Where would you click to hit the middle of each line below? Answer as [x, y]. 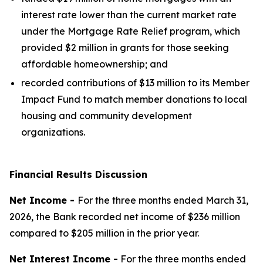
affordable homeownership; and [95, 64]
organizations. [53, 132]
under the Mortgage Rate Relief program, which [131, 31]
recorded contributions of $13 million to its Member [135, 83]
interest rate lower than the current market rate [129, 15]
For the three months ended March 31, [163, 200]
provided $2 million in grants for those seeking [125, 48]
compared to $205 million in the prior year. [104, 233]
